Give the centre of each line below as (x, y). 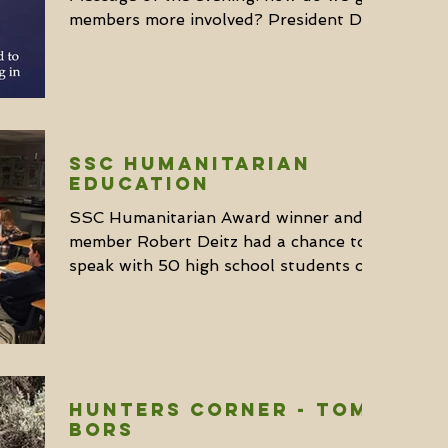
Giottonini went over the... (171, 43)
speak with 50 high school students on (222, 265)
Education (139, 183)
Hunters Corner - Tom (219, 409)
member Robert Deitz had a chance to (218, 241)
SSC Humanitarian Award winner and (216, 217)
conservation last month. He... (185, 289)
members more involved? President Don (225, 19)
